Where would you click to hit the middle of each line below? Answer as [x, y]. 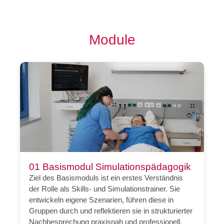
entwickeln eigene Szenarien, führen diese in [101, 200]
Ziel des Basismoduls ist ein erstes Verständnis [106, 178]
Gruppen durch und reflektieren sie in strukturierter [111, 211]
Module [112, 39]
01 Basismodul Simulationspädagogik [110, 167]
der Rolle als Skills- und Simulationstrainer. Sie [105, 189]
